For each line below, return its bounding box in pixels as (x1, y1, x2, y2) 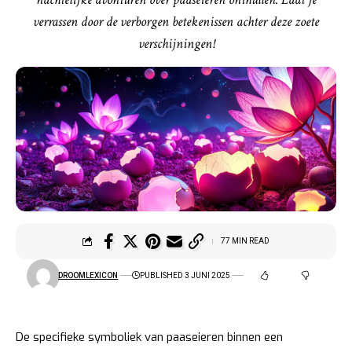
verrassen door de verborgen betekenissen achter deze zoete (33, 13, 319, 31)
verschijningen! (137, 35, 214, 53)
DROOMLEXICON (58, 271, 119, 280)
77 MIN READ (221, 236, 269, 246)
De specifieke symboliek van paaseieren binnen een (16, 328, 283, 345)
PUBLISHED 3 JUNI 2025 (139, 271, 230, 280)
